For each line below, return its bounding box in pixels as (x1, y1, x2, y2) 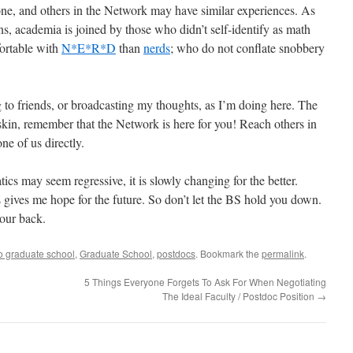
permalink (262, 247, 304, 260)
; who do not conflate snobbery (170, 39, 325, 56)
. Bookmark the (195, 247, 262, 260)
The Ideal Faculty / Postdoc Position (162, 289, 317, 303)
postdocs (157, 247, 195, 260)
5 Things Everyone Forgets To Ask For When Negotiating (84, 275, 326, 288)
